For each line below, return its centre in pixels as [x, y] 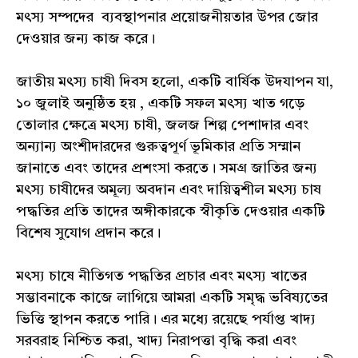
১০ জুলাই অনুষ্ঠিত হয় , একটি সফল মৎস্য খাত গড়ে [160, 104]
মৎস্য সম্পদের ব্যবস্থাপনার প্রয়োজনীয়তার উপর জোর [167, 18]
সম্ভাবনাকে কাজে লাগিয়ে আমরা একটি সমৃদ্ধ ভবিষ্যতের [172, 298]
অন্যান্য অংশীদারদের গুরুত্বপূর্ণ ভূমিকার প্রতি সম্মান [158, 147]
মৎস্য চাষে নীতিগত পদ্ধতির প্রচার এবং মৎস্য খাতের [161, 277]
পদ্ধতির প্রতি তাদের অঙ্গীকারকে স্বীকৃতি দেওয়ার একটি [171, 212]
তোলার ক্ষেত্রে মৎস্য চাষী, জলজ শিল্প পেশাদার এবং [162, 126]
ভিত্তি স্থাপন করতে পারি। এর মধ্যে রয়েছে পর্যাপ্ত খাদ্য [166, 320]
